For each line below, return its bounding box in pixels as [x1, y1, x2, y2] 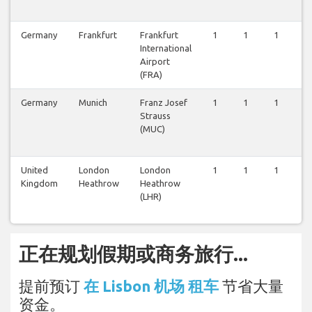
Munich [79, 97, 107, 107]
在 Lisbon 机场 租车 [84, 276, 219, 295]
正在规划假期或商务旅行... [19, 242, 248, 265]
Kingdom [21, 178, 58, 188]
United [21, 164, 48, 175]
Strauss [140, 110, 171, 120]
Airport [140, 56, 170, 66]
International [140, 42, 192, 53]
